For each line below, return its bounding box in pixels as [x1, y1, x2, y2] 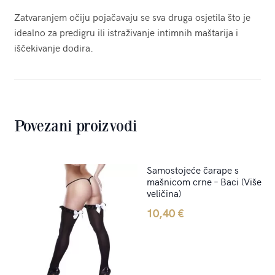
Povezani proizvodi [14, 116, 137, 136]
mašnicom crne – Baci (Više [147, 174, 261, 188]
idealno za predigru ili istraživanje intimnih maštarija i [14, 25, 238, 39]
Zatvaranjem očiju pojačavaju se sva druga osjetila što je [14, 10, 250, 24]
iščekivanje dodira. [14, 41, 93, 55]
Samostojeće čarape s [147, 162, 239, 176]
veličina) [147, 185, 181, 199]
